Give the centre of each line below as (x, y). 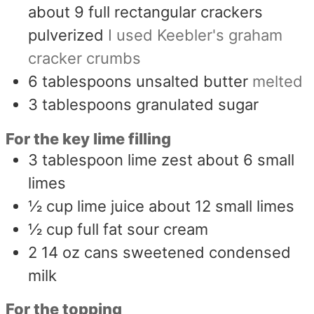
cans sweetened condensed (188, 252)
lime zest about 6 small (211, 159)
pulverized (66, 35)
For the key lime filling (89, 138)
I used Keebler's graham (196, 35)
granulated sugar (198, 105)
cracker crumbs (85, 59)
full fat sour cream (143, 229)
